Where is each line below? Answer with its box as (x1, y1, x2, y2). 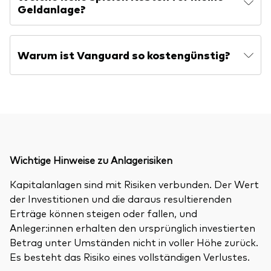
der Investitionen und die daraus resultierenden (10, 191, 232, 205)
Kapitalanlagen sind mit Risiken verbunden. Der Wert (10, 177, 259, 191)
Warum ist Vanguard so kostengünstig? (18, 47, 230, 62)
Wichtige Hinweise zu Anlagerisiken (10, 152, 175, 166)
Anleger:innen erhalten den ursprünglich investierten (10, 220, 255, 234)
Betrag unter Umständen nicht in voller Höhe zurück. (10, 235, 258, 249)
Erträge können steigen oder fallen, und (10, 206, 197, 220)
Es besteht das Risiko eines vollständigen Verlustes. (10, 249, 250, 263)
